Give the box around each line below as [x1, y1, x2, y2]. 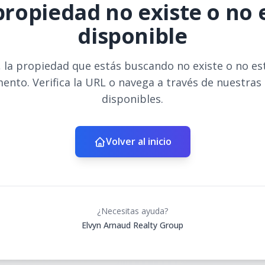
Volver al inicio [105, 135, 172, 148]
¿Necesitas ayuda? [97, 205, 168, 216]
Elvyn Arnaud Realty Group [82, 219, 183, 231]
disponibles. [102, 92, 163, 106]
